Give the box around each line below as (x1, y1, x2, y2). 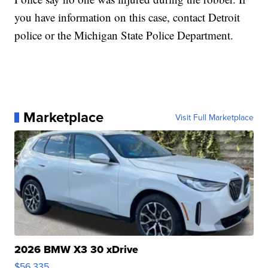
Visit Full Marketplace (175, 111, 254, 124)
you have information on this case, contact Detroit (14, 10, 240, 25)
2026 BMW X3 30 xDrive (14, 242, 139, 258)
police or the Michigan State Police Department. (14, 28, 234, 43)
